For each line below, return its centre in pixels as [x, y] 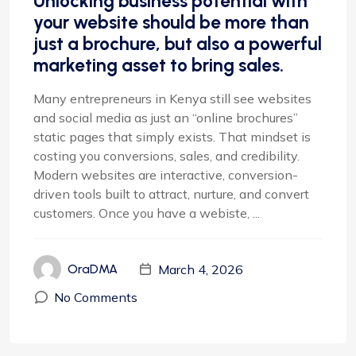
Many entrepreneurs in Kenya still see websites [172, 99]
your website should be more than [171, 22]
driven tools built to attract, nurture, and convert [171, 194]
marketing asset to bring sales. [159, 65]
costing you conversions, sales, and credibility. [166, 156]
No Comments [96, 297]
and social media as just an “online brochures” [166, 118]
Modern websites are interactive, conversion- [166, 175]
